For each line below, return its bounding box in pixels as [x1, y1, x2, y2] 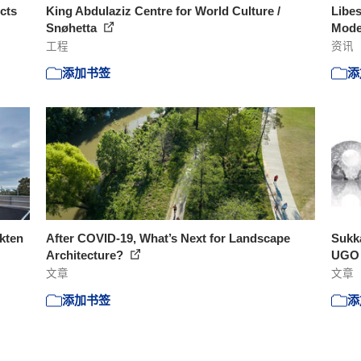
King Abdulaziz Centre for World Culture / [46, 3, 281, 18]
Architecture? [46, 247, 127, 262]
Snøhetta [46, 20, 101, 35]
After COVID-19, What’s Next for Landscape [46, 230, 291, 245]
